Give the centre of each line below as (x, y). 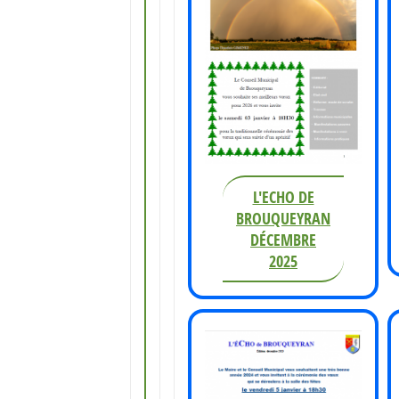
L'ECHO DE (283, 196)
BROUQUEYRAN (283, 218)
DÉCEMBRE (283, 239)
